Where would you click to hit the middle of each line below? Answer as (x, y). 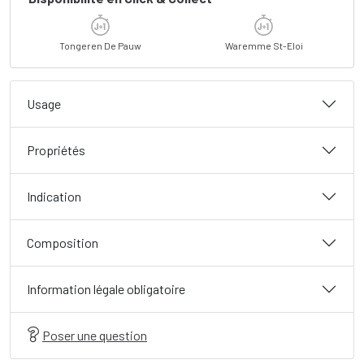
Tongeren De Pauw (100, 45)
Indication (54, 196)
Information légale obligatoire (106, 289)
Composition (63, 243)
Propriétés (56, 150)
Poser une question (95, 335)
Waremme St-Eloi (264, 45)
